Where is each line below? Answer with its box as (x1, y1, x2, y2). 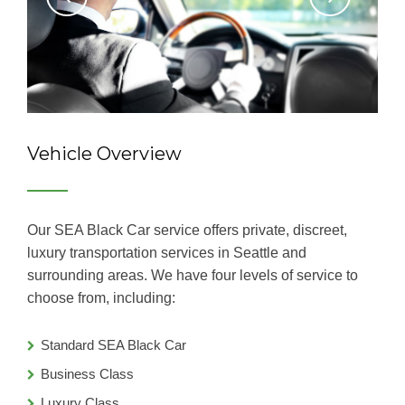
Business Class (41, 366, 134, 381)
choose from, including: (27, 290, 175, 306)
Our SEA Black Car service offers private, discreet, (27, 222, 347, 238)
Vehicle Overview (27, 143, 182, 165)
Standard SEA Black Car (41, 337, 186, 353)
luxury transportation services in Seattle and (27, 245, 306, 260)
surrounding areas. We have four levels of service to (27, 268, 358, 283)
